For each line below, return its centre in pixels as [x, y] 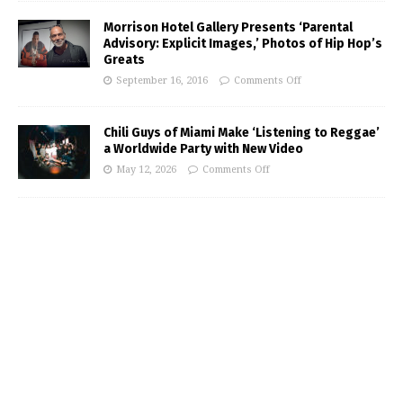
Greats [124, 60]
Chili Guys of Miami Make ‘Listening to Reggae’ [242, 133]
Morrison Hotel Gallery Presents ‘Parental [228, 27]
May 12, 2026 [146, 170]
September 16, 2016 [162, 81]
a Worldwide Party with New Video [203, 149]
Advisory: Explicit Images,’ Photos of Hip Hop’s [243, 44]
